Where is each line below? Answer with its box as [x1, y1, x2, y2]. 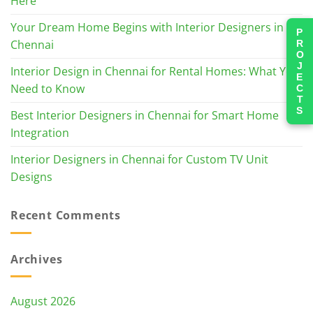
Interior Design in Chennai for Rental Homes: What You [10, 64, 300, 79]
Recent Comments [10, 208, 121, 223]
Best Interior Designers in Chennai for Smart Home [10, 108, 279, 123]
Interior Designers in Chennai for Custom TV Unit [10, 152, 268, 167]
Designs [10, 169, 52, 184]
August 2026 [10, 293, 75, 310]
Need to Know [10, 81, 85, 96]
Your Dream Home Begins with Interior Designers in [10, 20, 284, 35]
